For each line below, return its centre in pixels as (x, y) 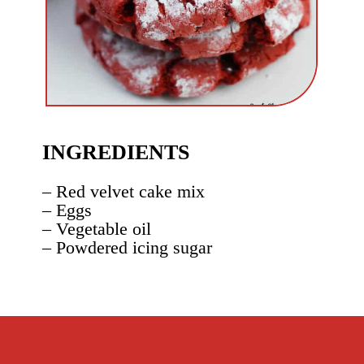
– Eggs (67, 210)
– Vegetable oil (97, 229)
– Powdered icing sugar (128, 247)
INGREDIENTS (116, 152)
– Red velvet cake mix (124, 191)
